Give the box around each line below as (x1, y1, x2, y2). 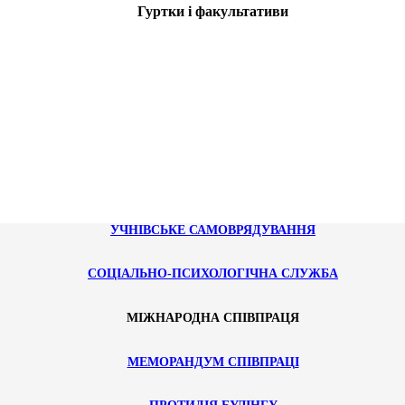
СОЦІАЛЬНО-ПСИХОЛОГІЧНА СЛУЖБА (88, 267, 338, 281)
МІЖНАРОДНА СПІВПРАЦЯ (127, 311, 299, 325)
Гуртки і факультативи (137, 4, 288, 20)
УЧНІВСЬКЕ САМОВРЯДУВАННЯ (110, 222, 316, 237)
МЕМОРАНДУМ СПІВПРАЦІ (127, 354, 299, 369)
